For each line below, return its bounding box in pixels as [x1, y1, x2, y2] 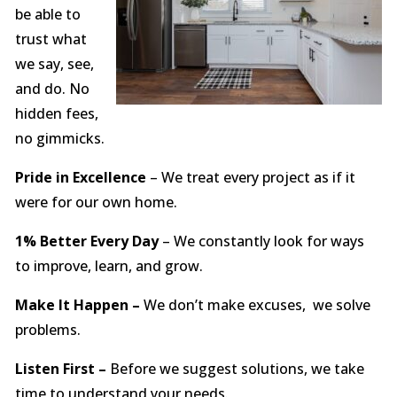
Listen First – [14, 359, 106, 379]
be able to [14, 4, 81, 25]
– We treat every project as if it [145, 167, 355, 188]
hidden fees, [14, 104, 98, 124]
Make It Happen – [14, 295, 140, 315]
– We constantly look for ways [158, 231, 364, 252]
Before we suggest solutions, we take [105, 359, 364, 379]
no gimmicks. [14, 128, 105, 149]
